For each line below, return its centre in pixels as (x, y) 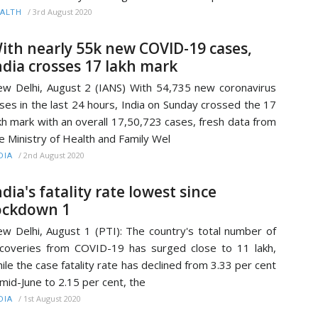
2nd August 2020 (54, 155)
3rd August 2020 (62, 11)
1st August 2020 (52, 299)
